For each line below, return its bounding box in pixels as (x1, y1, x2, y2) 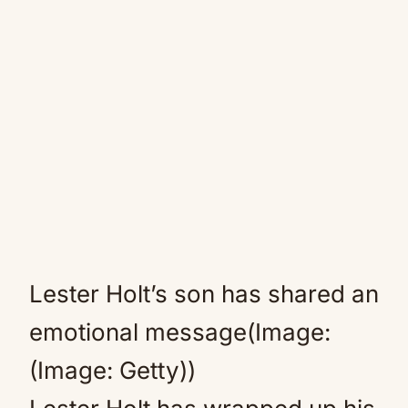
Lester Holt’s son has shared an (29, 280, 379, 308)
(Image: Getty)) (29, 356, 196, 384)
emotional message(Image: (29, 318, 331, 346)
